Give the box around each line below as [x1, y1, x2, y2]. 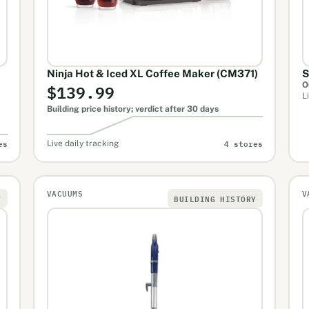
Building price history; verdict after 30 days [46, 103, 219, 114]
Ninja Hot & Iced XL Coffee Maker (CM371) [46, 67, 258, 79]
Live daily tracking [46, 138, 119, 148]
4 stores [223, 137, 263, 150]
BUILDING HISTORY [174, 191, 257, 205]
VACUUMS [46, 188, 83, 199]
